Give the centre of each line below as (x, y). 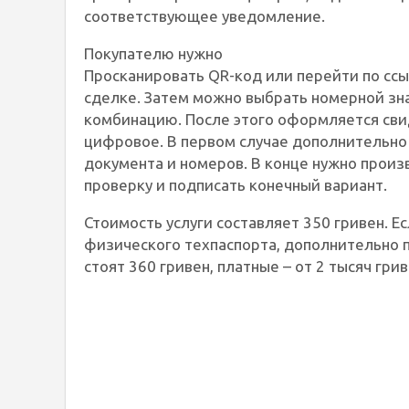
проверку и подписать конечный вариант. (236, 184)
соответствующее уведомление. (204, 16)
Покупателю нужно (153, 53)
